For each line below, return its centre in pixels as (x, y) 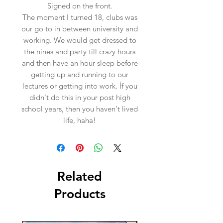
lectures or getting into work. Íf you (80, 86)
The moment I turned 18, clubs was (80, 17)
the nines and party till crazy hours (80, 52)
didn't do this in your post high (80, 98)
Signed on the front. (80, 6)
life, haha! (80, 120)
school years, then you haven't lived (80, 109)
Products (80, 194)
